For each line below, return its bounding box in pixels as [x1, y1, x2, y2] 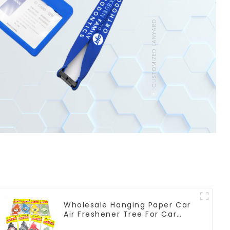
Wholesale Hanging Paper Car [64, 199, 191, 210]
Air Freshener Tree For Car [64, 208, 177, 219]
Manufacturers [64, 218, 128, 228]
